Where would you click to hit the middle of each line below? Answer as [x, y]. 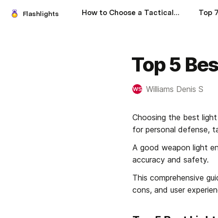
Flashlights [41, 14]
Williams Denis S [175, 89]
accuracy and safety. [171, 160]
